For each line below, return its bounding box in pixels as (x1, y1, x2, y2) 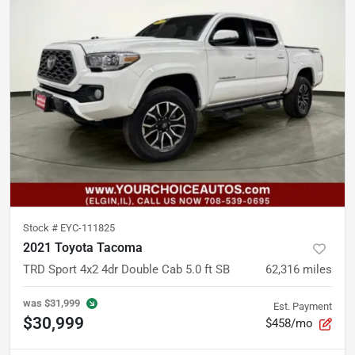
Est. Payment (273, 300, 332, 313)
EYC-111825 (60, 222, 115, 235)
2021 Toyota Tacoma (23, 240, 143, 256)
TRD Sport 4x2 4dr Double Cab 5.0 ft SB (23, 262, 230, 277)
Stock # (23, 222, 60, 235)
